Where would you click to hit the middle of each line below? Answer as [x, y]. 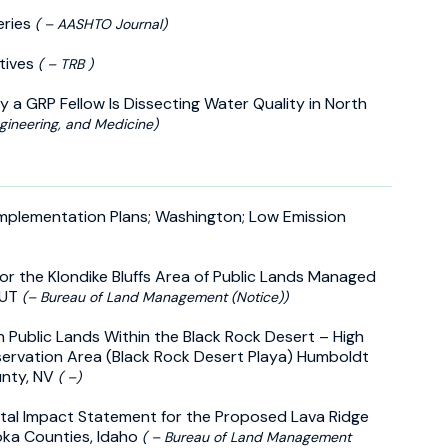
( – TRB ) [65, 63]
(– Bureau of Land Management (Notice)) [155, 296]
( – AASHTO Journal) [101, 23]
